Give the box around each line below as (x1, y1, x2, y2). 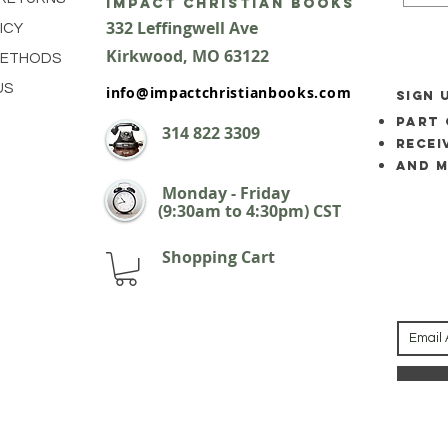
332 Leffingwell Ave (106, 17, 258, 39)
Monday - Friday (162, 182, 290, 204)
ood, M (153, 45, 207, 67)
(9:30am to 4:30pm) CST (106, 200, 341, 222)
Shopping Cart (106, 246, 275, 268)
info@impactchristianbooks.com (106, 83, 352, 102)
